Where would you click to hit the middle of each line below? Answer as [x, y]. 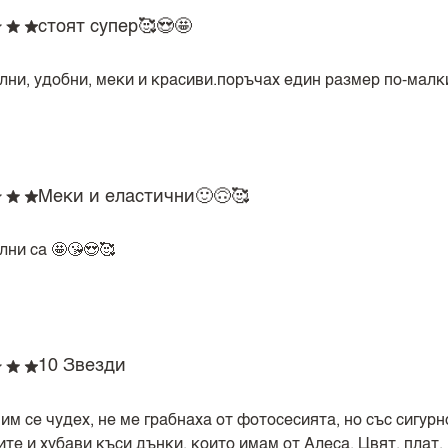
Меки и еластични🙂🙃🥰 [143, 197]
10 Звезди [81, 366]
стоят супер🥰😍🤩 [114, 27]
